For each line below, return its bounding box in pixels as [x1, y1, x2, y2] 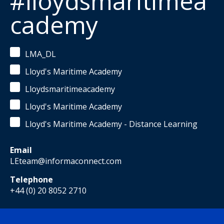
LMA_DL [25, 48, 56, 59]
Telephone [10, 174, 53, 185]
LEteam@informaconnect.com [10, 155, 121, 166]
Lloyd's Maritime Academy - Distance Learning [25, 118, 197, 129]
